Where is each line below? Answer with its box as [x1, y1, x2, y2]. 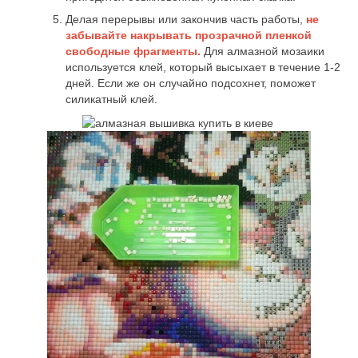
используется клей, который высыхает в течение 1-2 [66, 61, 340, 74]
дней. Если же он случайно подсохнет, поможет [66, 77, 316, 90]
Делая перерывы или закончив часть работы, [66, 13, 306, 26]
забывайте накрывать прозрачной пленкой [66, 29, 312, 42]
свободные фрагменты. [66, 45, 201, 58]
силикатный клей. [66, 93, 157, 106]
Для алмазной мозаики [201, 45, 324, 58]
